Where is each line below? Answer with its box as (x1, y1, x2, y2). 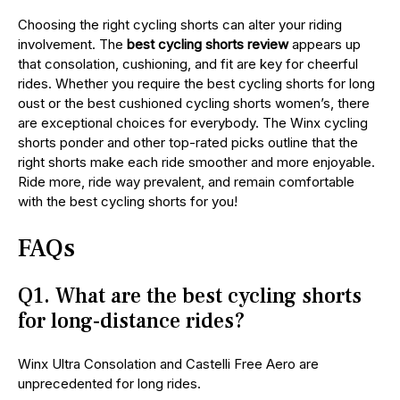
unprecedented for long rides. (18, 375, 201, 393)
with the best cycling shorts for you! (18, 193, 237, 211)
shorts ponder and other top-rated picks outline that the (18, 134, 358, 152)
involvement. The (18, 36, 127, 54)
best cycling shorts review (127, 36, 288, 54)
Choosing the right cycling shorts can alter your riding (18, 16, 342, 34)
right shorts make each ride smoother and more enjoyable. (18, 154, 375, 171)
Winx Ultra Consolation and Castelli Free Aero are (18, 355, 319, 373)
